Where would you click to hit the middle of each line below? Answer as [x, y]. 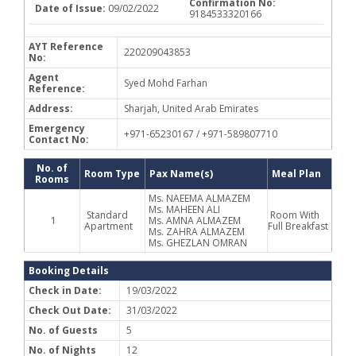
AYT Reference [66, 46]
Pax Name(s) [181, 174]
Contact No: [59, 139]
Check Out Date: [70, 310]
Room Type [112, 174]
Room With [294, 215]
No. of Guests [63, 330]
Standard [106, 215]
